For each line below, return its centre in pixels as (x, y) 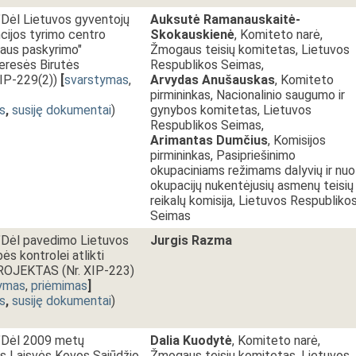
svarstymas (97, 80)
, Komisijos (297, 140)
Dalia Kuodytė (191, 341)
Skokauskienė (192, 35)
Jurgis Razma (191, 240)
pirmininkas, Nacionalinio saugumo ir (248, 95)
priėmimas (59, 286)
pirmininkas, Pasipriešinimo (223, 155)
